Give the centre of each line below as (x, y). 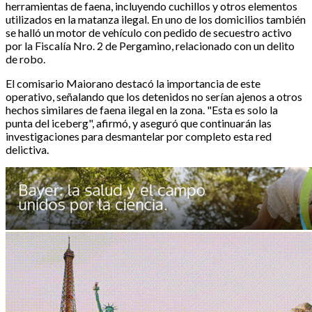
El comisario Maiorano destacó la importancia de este (133, 83)
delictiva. (27, 149)
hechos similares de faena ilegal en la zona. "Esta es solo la (142, 109)
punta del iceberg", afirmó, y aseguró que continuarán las (139, 123)
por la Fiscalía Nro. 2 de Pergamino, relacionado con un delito (150, 45)
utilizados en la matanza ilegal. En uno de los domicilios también (156, 19)
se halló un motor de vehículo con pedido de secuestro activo (149, 32)
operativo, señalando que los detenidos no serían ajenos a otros (154, 96)
